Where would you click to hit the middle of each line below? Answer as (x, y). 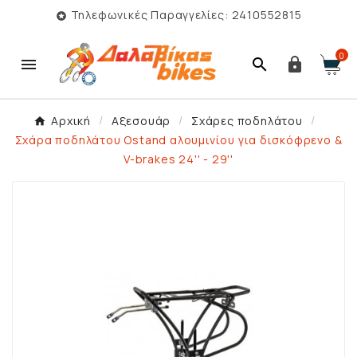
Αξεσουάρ (141, 121)
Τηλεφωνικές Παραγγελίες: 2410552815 (186, 15)
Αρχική (71, 121)
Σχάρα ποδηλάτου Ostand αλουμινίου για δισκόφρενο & (178, 140)
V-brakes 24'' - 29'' (178, 159)
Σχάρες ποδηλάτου (247, 121)
